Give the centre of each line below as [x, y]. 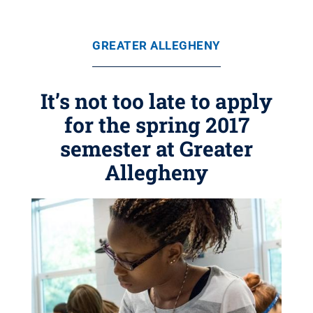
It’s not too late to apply [156, 101]
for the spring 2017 [156, 125]
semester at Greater [156, 148]
